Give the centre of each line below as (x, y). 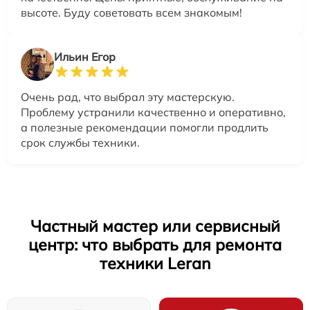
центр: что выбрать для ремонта (155, 245)
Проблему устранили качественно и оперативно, (153, 112)
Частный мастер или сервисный (155, 226)
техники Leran (155, 264)
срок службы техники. (80, 143)
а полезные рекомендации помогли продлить (145, 128)
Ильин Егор (85, 57)
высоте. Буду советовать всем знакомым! (131, 13)
